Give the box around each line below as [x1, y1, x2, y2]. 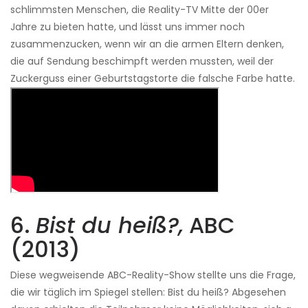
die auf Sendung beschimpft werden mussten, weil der [10, 54, 274, 69]
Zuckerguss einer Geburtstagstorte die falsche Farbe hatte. [10, 71, 295, 86]
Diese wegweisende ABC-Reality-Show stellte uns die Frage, [10, 268, 296, 283]
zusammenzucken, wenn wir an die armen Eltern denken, [10, 37, 284, 52]
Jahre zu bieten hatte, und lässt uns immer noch [10, 20, 245, 34]
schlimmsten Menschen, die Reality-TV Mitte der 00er [10, 3, 269, 17]
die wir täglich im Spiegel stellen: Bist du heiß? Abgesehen [10, 285, 286, 300]
